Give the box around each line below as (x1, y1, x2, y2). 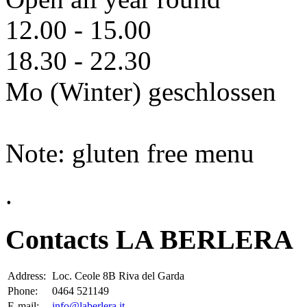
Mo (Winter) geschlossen (5, 77, 276, 107)
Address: (8, 270, 46, 282)
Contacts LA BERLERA (5, 223, 293, 255)
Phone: (8, 285, 38, 297)
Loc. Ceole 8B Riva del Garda (52, 270, 184, 282)
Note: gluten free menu (5, 138, 254, 169)
